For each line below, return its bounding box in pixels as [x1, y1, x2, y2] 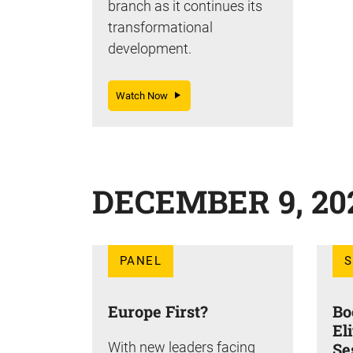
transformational [108, 18, 213, 35]
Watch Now [116, 89, 175, 102]
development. [108, 39, 191, 57]
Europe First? [108, 300, 208, 321]
